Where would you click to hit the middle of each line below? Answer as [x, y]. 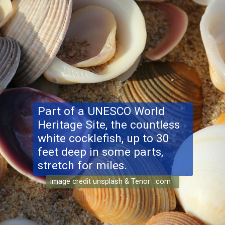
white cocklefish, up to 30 [104, 138]
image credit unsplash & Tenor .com [111, 181]
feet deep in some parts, [101, 152]
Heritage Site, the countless [109, 125]
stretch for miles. [83, 165]
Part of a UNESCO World [101, 111]
